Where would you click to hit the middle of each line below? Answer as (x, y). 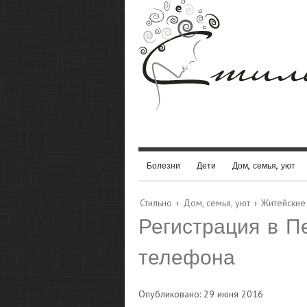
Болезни (163, 165)
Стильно (156, 203)
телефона (187, 257)
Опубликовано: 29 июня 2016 (201, 294)
